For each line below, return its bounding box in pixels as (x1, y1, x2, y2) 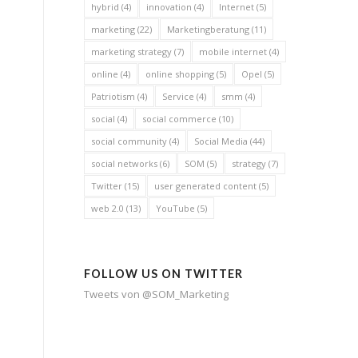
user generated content (154, 180, 257, 192)
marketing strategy (91, 46, 173, 58)
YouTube (156, 202, 196, 214)
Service (162, 90, 195, 102)
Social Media (194, 135, 249, 147)
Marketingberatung (167, 23, 250, 35)
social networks (91, 157, 158, 169)
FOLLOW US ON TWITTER (84, 267, 244, 280)
